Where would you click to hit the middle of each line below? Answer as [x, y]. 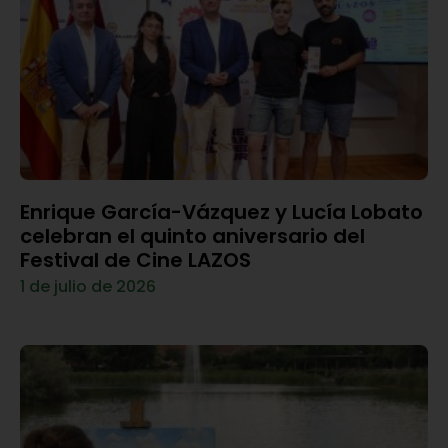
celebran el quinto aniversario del [192, 235]
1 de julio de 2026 [88, 286]
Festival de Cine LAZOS [135, 259]
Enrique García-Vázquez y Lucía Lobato [221, 211]
